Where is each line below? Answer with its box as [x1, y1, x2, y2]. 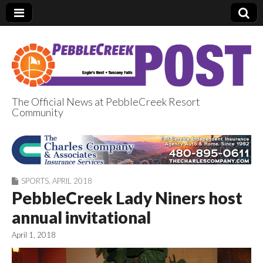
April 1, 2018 [12, 230, 56, 240]
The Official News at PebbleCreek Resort [12, 95, 200, 108]
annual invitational [12, 207, 151, 228]
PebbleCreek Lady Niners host [12, 188, 242, 208]
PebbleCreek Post [12, 114, 231, 146]
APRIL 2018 [52, 176, 92, 186]
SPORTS [21, 176, 49, 186]
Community [12, 105, 63, 119]
